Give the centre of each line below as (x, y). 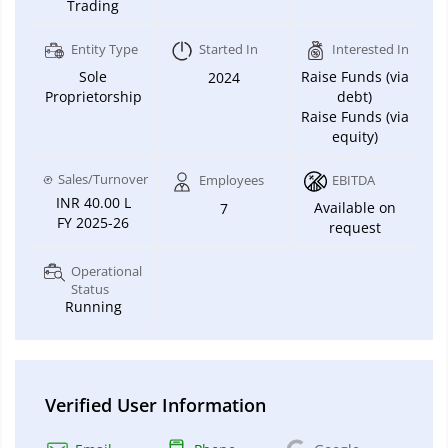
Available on (354, 207)
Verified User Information (155, 404)
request (354, 227)
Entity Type (104, 48)
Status (90, 288)
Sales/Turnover (103, 178)
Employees (231, 179)
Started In (228, 48)
